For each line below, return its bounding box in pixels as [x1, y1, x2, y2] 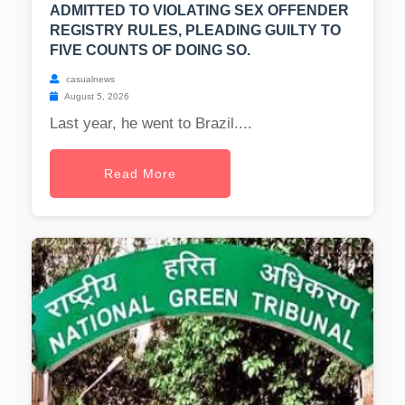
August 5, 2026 [62, 91, 129, 102]
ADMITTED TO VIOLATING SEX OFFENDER [50, 3, 349, 19]
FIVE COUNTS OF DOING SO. [50, 42, 250, 59]
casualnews [63, 74, 115, 85]
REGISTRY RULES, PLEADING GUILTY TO [50, 23, 341, 39]
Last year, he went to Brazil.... [50, 115, 252, 133]
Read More [104, 166, 176, 182]
